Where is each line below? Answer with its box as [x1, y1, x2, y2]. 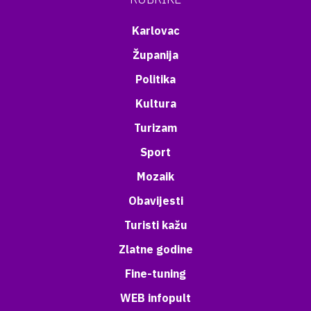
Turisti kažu [124, 218, 187, 232]
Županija [133, 48, 178, 62]
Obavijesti [128, 194, 183, 208]
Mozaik [137, 169, 174, 183]
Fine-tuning [125, 267, 186, 280]
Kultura [135, 96, 176, 110]
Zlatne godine [118, 242, 193, 256]
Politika [135, 72, 176, 86]
